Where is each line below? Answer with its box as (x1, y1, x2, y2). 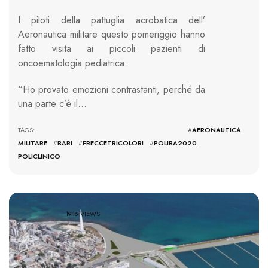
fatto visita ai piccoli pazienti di (18, 42, 205, 56)
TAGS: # (18, 125, 192, 135)
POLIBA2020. (154, 138, 199, 148)
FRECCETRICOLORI (83, 138, 144, 148)
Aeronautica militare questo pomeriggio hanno (18, 28, 205, 42)
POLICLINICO (18, 151, 60, 162)
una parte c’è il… (18, 97, 87, 111)
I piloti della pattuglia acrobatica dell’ (18, 13, 205, 28)
